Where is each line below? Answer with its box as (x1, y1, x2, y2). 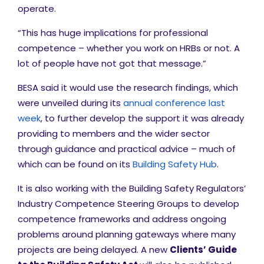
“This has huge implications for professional (18, 27, 208, 39)
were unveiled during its (18, 97, 123, 109)
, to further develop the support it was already (41, 112, 244, 124)
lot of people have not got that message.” (18, 57, 206, 70)
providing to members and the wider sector (18, 127, 210, 140)
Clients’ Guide (170, 243, 237, 256)
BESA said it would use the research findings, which (18, 81, 238, 94)
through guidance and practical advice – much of (18, 143, 236, 155)
